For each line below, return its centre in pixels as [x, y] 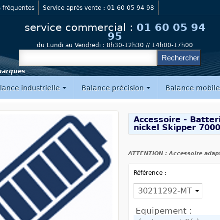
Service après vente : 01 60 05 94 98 [98, 8]
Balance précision [113, 88]
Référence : [152, 173]
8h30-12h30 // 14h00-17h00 [149, 45]
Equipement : [164, 211]
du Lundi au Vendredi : [71, 45]
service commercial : [80, 27]
